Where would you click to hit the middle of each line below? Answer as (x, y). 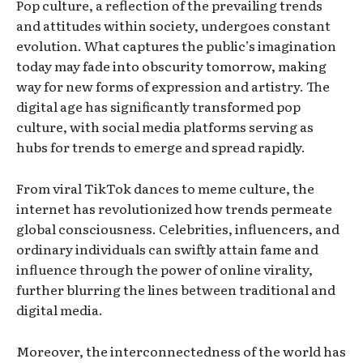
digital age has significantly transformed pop (158, 106)
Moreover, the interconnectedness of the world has (181, 350)
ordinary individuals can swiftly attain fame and (167, 248)
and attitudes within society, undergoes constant (173, 25)
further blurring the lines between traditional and (176, 289)
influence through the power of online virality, (164, 269)
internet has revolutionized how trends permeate (174, 208)
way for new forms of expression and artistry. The (173, 85)
